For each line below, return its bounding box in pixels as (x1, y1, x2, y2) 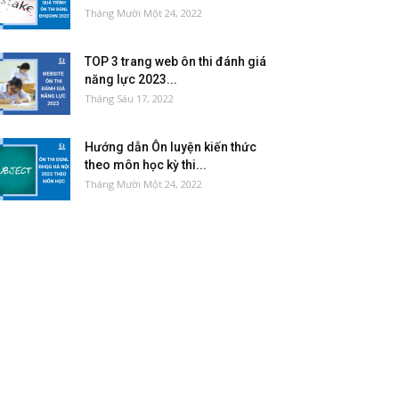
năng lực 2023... (84, 72, 177, 86)
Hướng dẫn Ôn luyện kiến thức (84, 140, 256, 154)
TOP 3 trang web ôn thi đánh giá (84, 54, 266, 69)
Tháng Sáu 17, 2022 (84, 92, 174, 105)
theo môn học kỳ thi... (84, 158, 207, 172)
